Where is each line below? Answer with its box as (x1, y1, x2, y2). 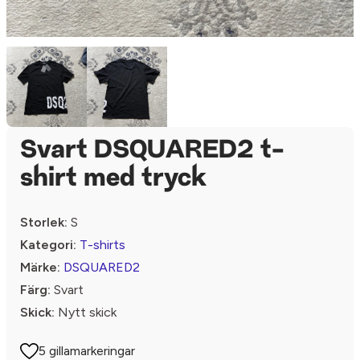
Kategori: (20, 237, 76, 252)
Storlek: (20, 215, 67, 230)
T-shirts (80, 237, 125, 252)
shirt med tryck (20, 166, 207, 192)
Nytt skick (55, 305, 117, 320)
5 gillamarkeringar (39, 343, 136, 358)
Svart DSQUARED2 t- (20, 138, 284, 164)
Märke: (20, 260, 60, 275)
